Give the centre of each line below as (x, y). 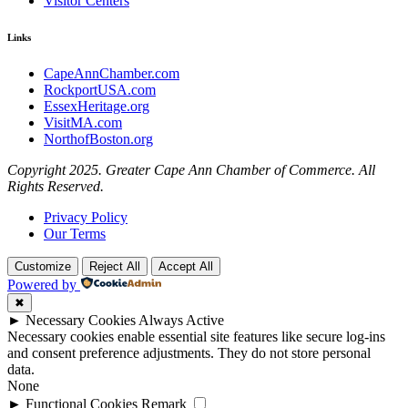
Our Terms (75, 234)
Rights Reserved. (56, 187)
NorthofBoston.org (98, 139)
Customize (43, 267)
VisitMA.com (83, 123)
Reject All (115, 267)
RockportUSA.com (100, 90)
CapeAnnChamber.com (112, 74)
